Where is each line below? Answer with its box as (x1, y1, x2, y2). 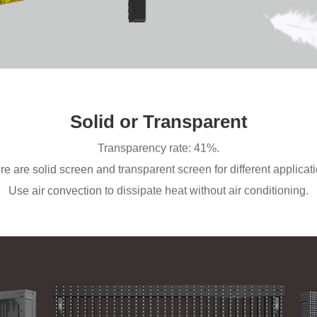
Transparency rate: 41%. (98, 142, 219, 155)
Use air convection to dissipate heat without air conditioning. (8, 185, 309, 197)
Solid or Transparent (69, 110, 248, 132)
